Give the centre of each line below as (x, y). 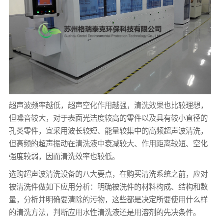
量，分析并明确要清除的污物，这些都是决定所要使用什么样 (108, 199)
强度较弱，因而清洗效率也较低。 (64, 156)
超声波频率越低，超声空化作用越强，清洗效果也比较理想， (108, 105)
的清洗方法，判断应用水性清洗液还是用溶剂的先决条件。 (104, 212)
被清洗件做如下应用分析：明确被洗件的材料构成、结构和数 (108, 187)
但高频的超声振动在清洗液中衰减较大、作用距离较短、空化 (108, 143)
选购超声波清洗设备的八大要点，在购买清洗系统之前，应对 (108, 174)
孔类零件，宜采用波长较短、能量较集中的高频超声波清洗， (108, 131)
